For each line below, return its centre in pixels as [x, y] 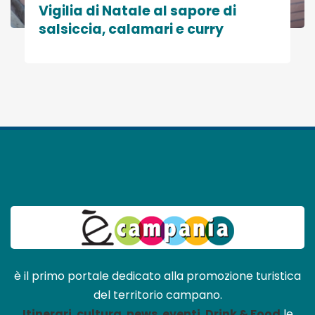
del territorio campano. [157, 295]
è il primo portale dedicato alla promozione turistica [157, 276]
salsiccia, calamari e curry [131, 30]
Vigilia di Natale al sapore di [137, 11]
